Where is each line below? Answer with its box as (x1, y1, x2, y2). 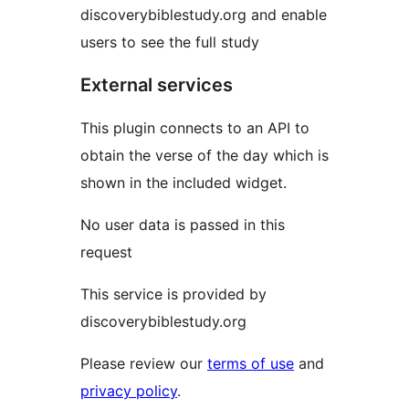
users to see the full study (80, 33, 259, 52)
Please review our (80, 354, 207, 373)
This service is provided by (80, 285, 267, 304)
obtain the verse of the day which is (80, 146, 329, 165)
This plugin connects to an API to (80, 119, 309, 138)
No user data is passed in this (80, 215, 285, 235)
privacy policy (80, 382, 177, 401)
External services (80, 74, 233, 97)
